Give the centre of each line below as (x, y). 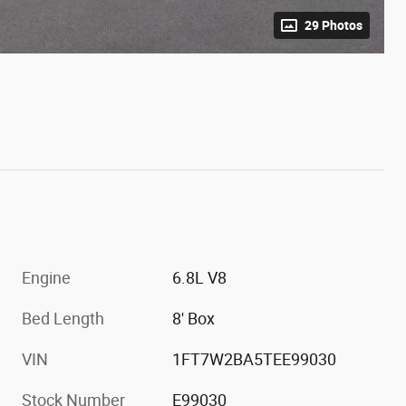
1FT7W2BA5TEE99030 (255, 359)
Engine (46, 277)
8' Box (194, 318)
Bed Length (63, 318)
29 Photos (333, 25)
